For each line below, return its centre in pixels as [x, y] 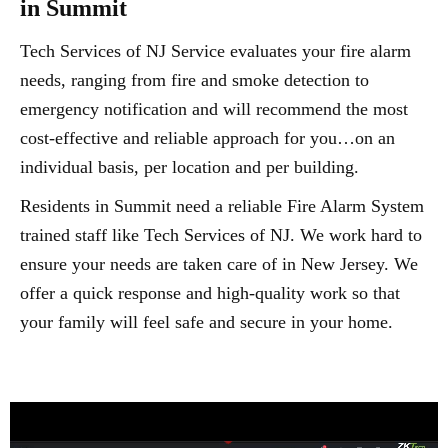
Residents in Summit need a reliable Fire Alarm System [222, 206]
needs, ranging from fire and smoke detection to [194, 80]
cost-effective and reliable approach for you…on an [207, 138]
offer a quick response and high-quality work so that [210, 293]
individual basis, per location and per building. [189, 167]
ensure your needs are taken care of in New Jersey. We [219, 264]
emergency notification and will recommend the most [214, 109]
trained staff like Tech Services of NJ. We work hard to [221, 235]
